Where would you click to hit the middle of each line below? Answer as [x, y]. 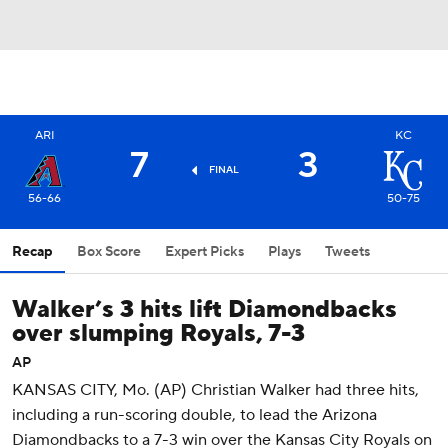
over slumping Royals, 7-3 [158, 333]
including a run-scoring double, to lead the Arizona [194, 415]
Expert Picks [204, 252]
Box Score [109, 252]
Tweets [347, 252]
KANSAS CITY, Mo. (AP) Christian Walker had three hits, [215, 390]
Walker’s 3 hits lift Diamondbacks [204, 309]
